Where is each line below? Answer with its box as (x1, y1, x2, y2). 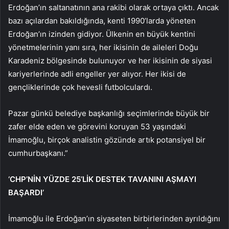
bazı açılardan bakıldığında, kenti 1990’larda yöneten (8, 16, 196, 26)
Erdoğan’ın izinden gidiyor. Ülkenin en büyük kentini (8, 29, 195, 39)
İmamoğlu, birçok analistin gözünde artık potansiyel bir (8, 135, 205, 145)
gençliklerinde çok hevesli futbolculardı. (8, 82, 152, 93)
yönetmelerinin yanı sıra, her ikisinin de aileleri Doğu (8, 42, 198, 53)
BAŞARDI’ (8, 188, 44, 198)
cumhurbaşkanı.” (8, 148, 68, 158)
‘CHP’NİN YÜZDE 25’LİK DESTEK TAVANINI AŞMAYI (8, 174, 196, 185)
